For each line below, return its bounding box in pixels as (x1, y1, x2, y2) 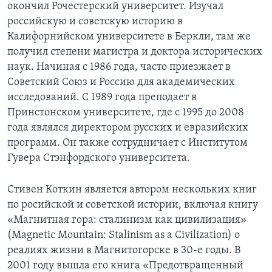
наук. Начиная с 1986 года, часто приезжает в (7, 61, 231, 73)
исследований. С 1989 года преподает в (7, 92, 197, 104)
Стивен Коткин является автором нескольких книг (7, 184, 257, 196)
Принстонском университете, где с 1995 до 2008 (7, 107, 244, 119)
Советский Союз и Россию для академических (7, 76, 235, 89)
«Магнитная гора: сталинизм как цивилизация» (7, 214, 246, 226)
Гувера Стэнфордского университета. (7, 152, 190, 165)
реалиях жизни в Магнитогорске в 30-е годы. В (7, 245, 240, 257)
